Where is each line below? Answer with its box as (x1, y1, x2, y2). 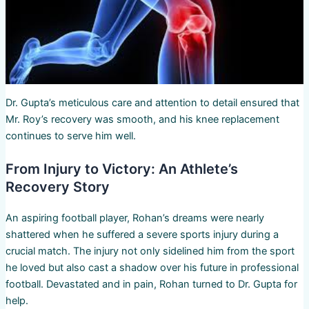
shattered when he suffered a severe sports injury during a (5, 228, 279, 241)
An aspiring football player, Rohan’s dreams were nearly (5, 212, 264, 225)
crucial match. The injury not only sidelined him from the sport (5, 245, 295, 258)
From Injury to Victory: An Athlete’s (5, 161, 238, 178)
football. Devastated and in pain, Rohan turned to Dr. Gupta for (5, 278, 297, 291)
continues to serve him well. (5, 129, 136, 142)
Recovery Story (5, 179, 110, 196)
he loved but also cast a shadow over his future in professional (5, 261, 299, 275)
